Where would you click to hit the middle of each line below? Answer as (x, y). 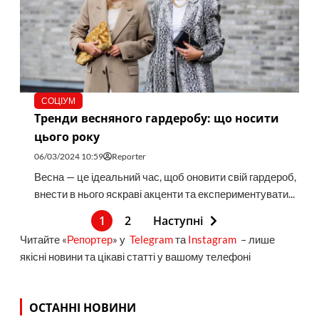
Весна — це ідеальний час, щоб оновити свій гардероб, (165, 177)
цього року (67, 137)
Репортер (89, 240)
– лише (255, 240)
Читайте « (43, 240)
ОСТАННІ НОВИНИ (82, 307)
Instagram (212, 240)
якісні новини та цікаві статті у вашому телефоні (135, 257)
